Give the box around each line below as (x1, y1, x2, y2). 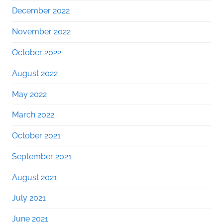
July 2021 (12, 193, 46, 203)
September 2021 (12, 151, 72, 161)
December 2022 (12, 6, 70, 16)
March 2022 (12, 110, 54, 120)
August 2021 (12, 172, 57, 182)
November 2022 (12, 27, 71, 37)
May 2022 (12, 89, 47, 99)
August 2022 (12, 68, 58, 78)
